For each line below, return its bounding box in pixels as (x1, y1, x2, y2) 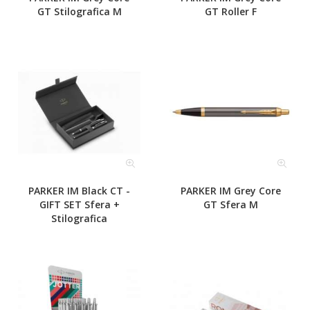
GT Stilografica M (37, 5, 122, 18)
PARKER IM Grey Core (181, 184, 281, 197)
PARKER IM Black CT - (28, 184, 130, 197)
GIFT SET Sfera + (39, 198, 120, 211)
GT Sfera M (203, 198, 258, 211)
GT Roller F (205, 5, 257, 18)
